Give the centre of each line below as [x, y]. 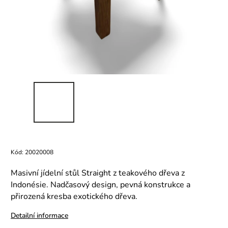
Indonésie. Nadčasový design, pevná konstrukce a [101, 185]
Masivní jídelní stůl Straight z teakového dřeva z [98, 173]
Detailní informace [39, 216]
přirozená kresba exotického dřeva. [74, 196]
